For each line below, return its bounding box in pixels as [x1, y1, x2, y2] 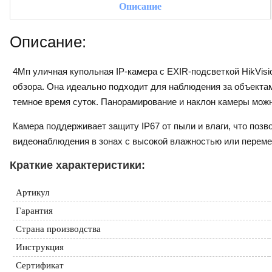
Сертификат [16, 260, 64, 270]
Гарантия [16, 205, 53, 216]
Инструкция [16, 242, 64, 252]
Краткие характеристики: [10, 158, 145, 171]
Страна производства [16, 223, 101, 234]
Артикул [16, 187, 49, 197]
